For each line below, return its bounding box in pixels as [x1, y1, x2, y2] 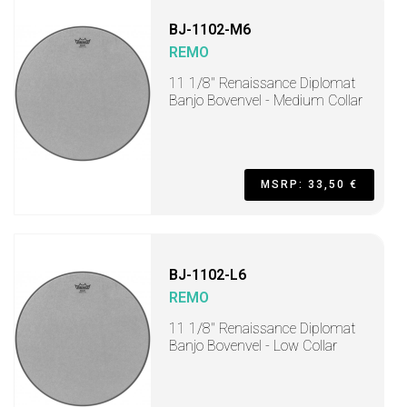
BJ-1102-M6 [169, 21, 251, 38]
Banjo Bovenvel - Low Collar [169, 337, 337, 354]
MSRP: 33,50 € [261, 178, 358, 191]
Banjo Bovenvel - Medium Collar [169, 92, 362, 109]
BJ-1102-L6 [169, 266, 246, 283]
